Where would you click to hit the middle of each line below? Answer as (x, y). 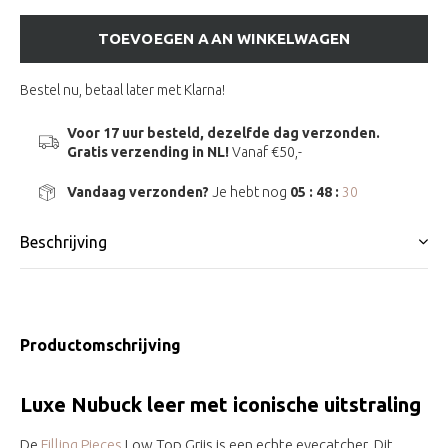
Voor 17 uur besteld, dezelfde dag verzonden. (223, 133)
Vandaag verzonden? (137, 192)
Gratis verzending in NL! (149, 152)
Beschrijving (63, 242)
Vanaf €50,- (266, 152)
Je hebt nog (249, 192)
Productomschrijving (100, 345)
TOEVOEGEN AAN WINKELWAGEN (224, 38)
